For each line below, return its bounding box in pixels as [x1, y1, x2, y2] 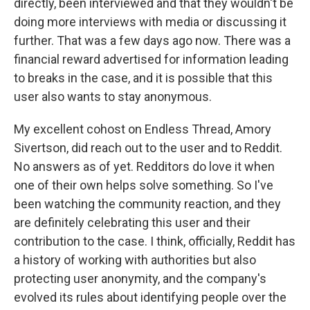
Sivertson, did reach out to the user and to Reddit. [14, 140, 282, 155]
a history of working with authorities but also [14, 253, 256, 267]
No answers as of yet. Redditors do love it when [14, 159, 275, 174]
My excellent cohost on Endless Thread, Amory [14, 122, 271, 136]
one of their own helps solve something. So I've [14, 178, 273, 192]
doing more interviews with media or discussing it [14, 15, 286, 29]
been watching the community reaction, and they [14, 197, 281, 211]
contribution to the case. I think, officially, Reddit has [14, 234, 295, 248]
